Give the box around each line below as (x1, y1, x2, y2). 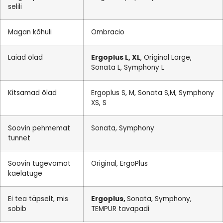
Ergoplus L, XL (91, 53, 140, 62)
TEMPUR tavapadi (91, 204, 149, 214)
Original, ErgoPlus (91, 159, 148, 168)
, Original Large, (140, 53, 192, 62)
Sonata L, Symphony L (91, 63, 164, 72)
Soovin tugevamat (8, 159, 71, 168)
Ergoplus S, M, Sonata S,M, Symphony (91, 88, 214, 98)
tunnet (8, 133, 30, 143)
